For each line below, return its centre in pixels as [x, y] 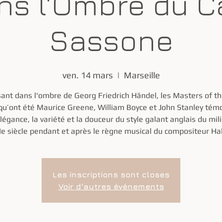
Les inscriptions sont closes [111, 174]
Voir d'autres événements [111, 186]
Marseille [142, 75]
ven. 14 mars [87, 75]
